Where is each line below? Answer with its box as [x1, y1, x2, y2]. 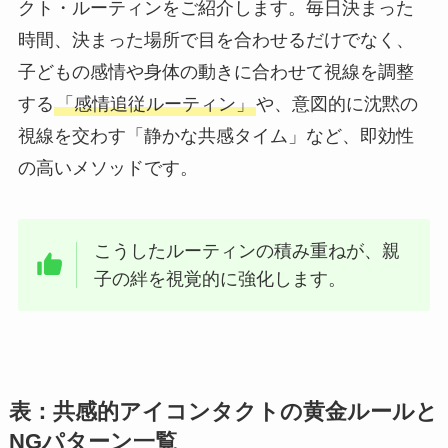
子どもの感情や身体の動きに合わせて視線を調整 [17, 61, 414, 82]
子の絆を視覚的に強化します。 [94, 269, 347, 290]
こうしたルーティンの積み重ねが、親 [94, 241, 401, 262]
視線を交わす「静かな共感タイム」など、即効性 [17, 125, 414, 146]
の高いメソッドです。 [17, 157, 198, 178]
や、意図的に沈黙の [255, 93, 418, 114]
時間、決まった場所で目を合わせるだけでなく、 [17, 29, 414, 50]
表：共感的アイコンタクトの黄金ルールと [8, 400, 438, 425]
